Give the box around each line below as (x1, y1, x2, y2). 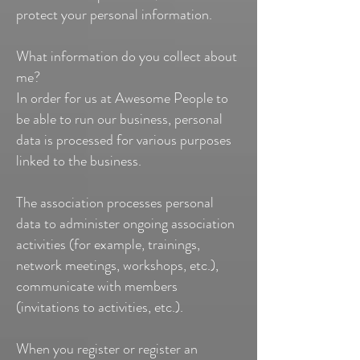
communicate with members (16, 276, 178, 297)
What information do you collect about (16, 46, 237, 67)
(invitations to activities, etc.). (16, 297, 183, 317)
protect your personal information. (16, 4, 212, 25)
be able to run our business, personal (16, 108, 223, 129)
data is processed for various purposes (16, 129, 231, 150)
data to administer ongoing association (16, 213, 235, 234)
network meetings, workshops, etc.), (16, 255, 219, 276)
